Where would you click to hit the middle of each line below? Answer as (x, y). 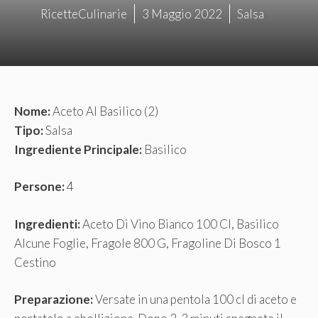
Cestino (35, 262)
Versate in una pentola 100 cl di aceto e (195, 300)
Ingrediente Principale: (78, 149)
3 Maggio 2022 (182, 13)
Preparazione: (54, 300)
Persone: (39, 187)
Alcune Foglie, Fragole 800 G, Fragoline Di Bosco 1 (148, 243)
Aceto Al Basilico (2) (104, 111)
